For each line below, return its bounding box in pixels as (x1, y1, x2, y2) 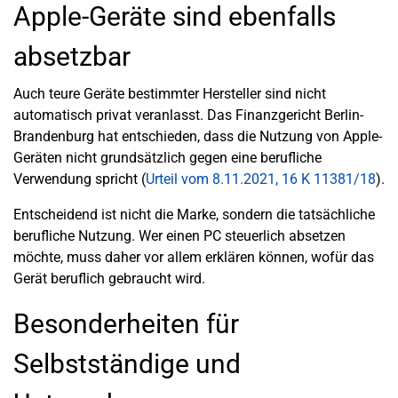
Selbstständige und (13, 348, 241, 379)
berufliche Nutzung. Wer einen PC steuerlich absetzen (13, 227, 346, 244)
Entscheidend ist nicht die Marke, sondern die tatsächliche (13, 206, 375, 223)
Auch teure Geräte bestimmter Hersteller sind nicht (13, 85, 326, 102)
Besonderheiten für (13, 308, 239, 339)
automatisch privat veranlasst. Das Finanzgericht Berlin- (13, 107, 363, 123)
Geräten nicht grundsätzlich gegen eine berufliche (13, 149, 322, 166)
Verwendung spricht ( (13, 171, 146, 187)
